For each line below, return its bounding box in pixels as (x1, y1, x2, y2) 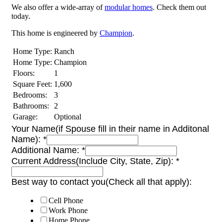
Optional (54, 112, 81, 121)
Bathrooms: (13, 102, 49, 110)
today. (11, 12, 30, 20)
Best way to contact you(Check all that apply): (11, 177, 192, 187)
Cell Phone (49, 196, 83, 205)
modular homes (105, 3, 153, 11)
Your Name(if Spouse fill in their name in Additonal (11, 124, 209, 134)
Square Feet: (13, 80, 52, 88)
